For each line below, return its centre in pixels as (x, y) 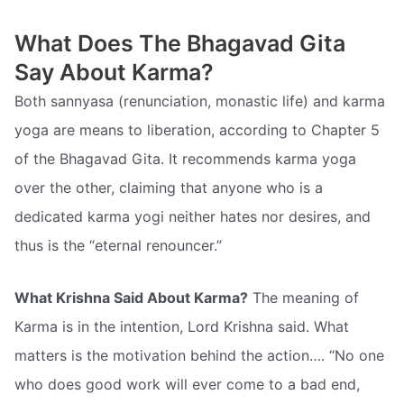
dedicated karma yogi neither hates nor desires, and (193, 217)
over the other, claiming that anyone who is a (169, 188)
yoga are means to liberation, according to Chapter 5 (197, 130)
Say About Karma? (114, 73)
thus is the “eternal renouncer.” (118, 246)
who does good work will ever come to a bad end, (187, 384)
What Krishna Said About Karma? (131, 297)
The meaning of (303, 297)
